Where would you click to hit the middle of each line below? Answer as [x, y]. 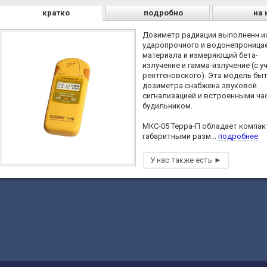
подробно [163, 13]
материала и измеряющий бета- [200, 55]
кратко [56, 13]
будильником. [167, 106]
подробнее [238, 136]
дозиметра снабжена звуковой [200, 86]
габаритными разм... [180, 136]
